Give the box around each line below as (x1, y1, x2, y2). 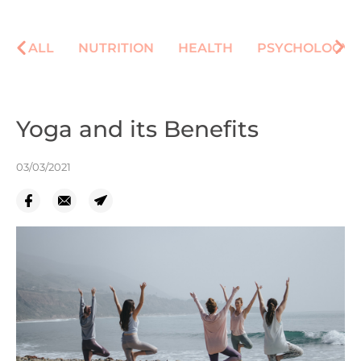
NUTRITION (78, 40, 154, 56)
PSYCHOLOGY (257, 40, 351, 56)
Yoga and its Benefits (16, 114, 259, 143)
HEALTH (178, 40, 233, 56)
